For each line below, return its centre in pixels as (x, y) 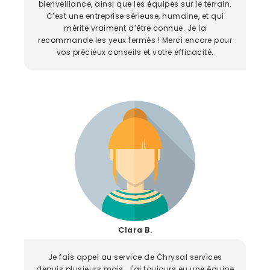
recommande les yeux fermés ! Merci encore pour (135, 40)
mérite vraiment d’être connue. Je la (135, 28)
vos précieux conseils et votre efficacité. (135, 52)
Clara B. (135, 230)
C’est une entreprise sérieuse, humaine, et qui (135, 16)
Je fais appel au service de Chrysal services (135, 257)
